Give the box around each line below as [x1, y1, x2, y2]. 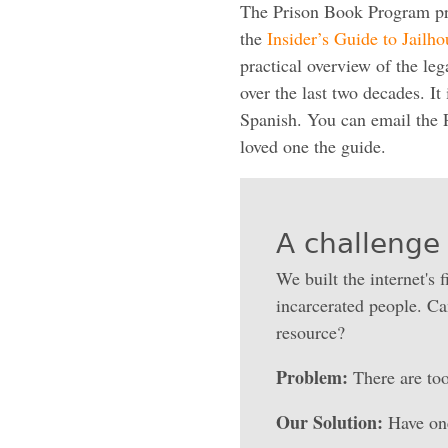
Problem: [276, 363, 348, 390]
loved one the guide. [240, 133, 386, 158]
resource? [276, 319, 345, 344]
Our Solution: [276, 408, 383, 435]
